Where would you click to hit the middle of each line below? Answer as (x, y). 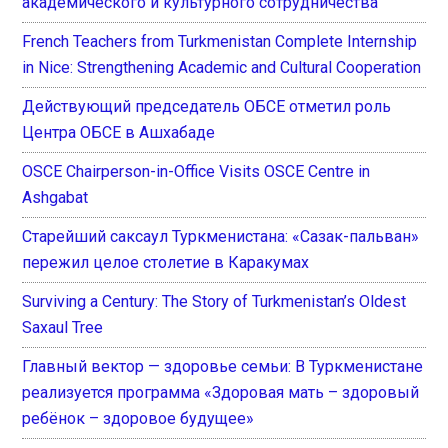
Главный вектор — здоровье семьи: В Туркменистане (223, 366)
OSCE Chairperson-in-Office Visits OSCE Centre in (196, 171)
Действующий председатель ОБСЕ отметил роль (207, 106)
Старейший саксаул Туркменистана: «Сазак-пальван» (221, 236)
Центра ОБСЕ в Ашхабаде (119, 132)
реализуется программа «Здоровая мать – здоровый (221, 392)
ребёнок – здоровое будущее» (138, 418)
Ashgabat (55, 197)
